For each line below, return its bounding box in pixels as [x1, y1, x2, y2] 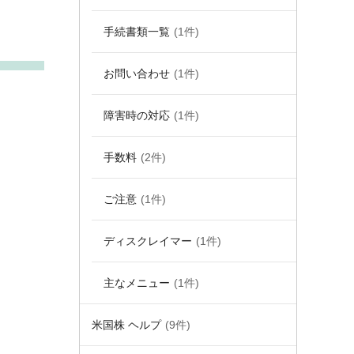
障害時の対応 [104, 109, 170, 122]
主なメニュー [104, 277, 170, 289]
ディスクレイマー [104, 235, 192, 247]
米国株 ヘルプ [92, 318, 161, 331]
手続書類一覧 [104, 25, 170, 38]
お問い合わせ [104, 67, 170, 80]
